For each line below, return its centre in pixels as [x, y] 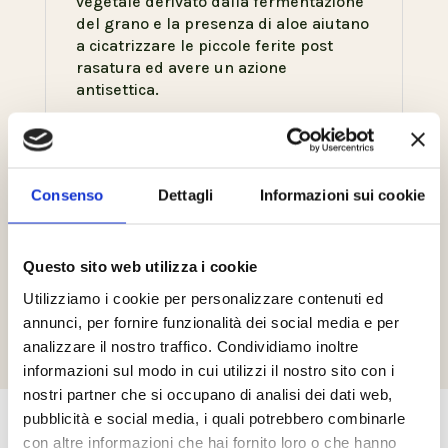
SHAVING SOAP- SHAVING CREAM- [200, 150]
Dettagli [185, 195]
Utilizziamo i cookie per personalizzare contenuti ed [203, 297]
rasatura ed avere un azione [181, 68]
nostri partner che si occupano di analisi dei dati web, [208, 393]
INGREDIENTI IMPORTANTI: [172, 210]
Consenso [67, 195]
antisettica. [117, 90]
